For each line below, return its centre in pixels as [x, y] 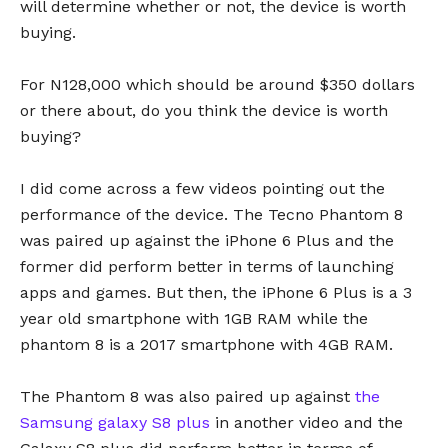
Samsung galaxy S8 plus [115, 423]
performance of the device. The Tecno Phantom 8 [211, 215]
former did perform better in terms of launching [207, 267]
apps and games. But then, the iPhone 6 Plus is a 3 [216, 293]
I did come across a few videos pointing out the [202, 189]
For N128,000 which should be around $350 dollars [217, 85]
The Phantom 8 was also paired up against [187, 397]
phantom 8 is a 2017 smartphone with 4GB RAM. [206, 345]
